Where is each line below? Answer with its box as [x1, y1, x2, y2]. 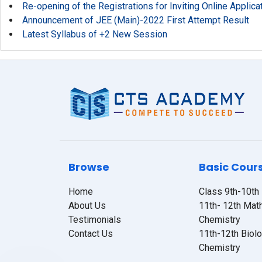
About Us [68, 200, 106, 211]
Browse [68, 160, 109, 174]
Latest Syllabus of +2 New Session [22, 29, 167, 40]
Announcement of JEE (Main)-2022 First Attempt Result [22, 15, 249, 26]
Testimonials [68, 214, 121, 225]
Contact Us [68, 228, 113, 239]
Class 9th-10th [199, 186, 259, 197]
